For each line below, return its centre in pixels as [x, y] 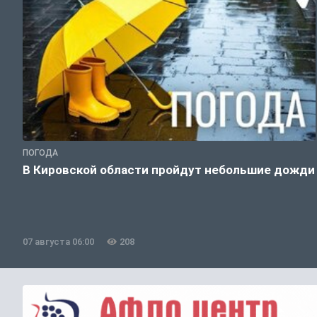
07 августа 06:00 [58, 242]
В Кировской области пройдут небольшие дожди [169, 170]
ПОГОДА [40, 153]
